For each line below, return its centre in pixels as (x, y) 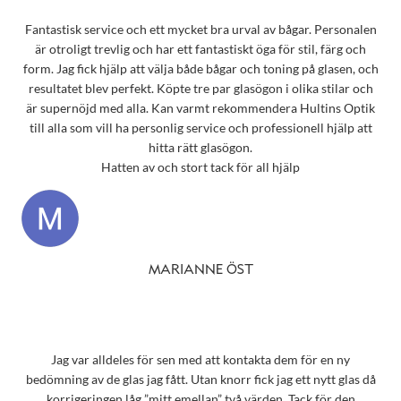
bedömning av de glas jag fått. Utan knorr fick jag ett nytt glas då (200, 379)
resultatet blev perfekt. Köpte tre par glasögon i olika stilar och (200, 89)
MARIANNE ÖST (200, 270)
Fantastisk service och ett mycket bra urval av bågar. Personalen (200, 30)
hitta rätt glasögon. (200, 148)
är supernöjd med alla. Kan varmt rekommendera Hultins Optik (200, 108)
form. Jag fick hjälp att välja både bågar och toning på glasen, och (200, 69)
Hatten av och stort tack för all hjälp (200, 167)
